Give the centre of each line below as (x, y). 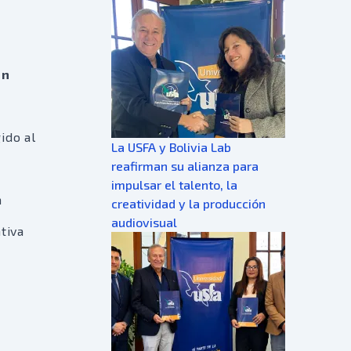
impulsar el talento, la (174, 185)
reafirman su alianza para (185, 166)
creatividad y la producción (188, 203)
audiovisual (144, 222)
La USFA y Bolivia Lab (171, 147)
